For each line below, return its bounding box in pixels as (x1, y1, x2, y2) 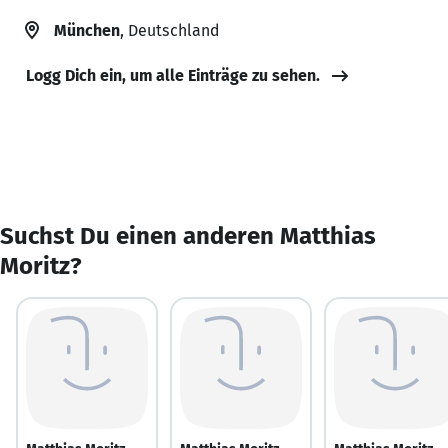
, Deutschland (120, 20, 219, 40)
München (54, 20, 120, 40)
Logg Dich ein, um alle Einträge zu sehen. (26, 65, 320, 85)
